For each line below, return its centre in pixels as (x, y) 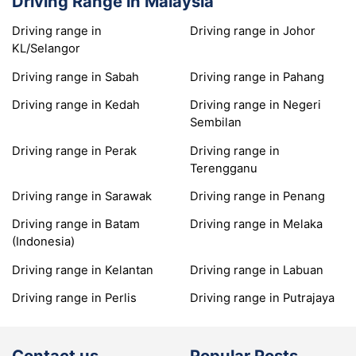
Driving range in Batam (76, 224)
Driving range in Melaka (256, 224)
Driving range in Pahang (257, 77)
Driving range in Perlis (74, 298)
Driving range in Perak (74, 151)
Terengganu (224, 168)
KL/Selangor (46, 49)
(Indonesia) (43, 242)
